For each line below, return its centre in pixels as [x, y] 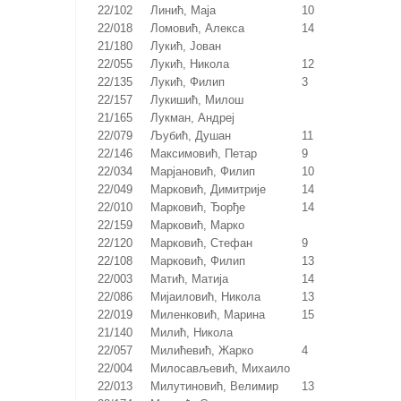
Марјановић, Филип [208, 171]
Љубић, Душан [196, 135]
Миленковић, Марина [213, 314]
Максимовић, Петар [209, 153]
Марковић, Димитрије [213, 189]
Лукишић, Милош [202, 99]
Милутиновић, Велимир [219, 386]
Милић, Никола [196, 332]
